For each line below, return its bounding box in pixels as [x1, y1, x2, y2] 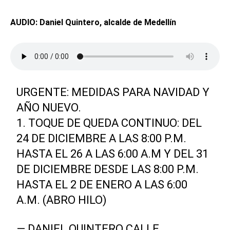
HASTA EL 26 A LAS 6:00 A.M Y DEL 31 [16, 147, 209, 160]
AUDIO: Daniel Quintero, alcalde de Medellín [10, 17, 176, 27]
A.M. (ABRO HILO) [16, 194, 107, 206]
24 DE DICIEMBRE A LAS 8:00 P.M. [16, 132, 187, 145]
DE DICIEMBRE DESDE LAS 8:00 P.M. [16, 163, 199, 176]
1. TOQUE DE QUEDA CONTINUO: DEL [16, 117, 202, 129]
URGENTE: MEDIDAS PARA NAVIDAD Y [16, 86, 210, 99]
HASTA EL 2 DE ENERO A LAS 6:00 [16, 178, 188, 191]
